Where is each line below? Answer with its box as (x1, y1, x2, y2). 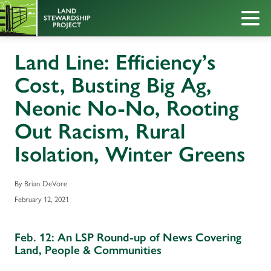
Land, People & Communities (15, 243, 162, 257)
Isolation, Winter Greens (15, 141, 246, 167)
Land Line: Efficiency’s (15, 49, 216, 75)
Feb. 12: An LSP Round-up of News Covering (15, 230, 241, 244)
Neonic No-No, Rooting (15, 95, 239, 121)
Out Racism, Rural (15, 118, 185, 144)
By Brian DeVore (15, 177, 67, 189)
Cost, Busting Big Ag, (15, 72, 212, 98)
